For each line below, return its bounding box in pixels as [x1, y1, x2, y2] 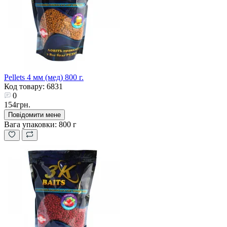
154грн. [4, 100, 30, 109]
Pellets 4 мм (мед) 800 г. [4, 72, 84, 82]
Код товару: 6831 [4, 82, 63, 91]
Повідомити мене [8, 110, 61, 119]
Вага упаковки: [4, 120, 57, 129]
